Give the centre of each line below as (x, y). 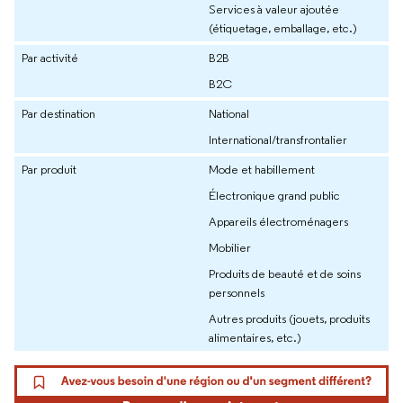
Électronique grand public (274, 195)
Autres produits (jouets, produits (289, 318)
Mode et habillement (262, 169)
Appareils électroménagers (278, 221)
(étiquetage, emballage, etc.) (283, 27)
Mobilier (230, 247)
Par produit (49, 169)
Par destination (58, 113)
